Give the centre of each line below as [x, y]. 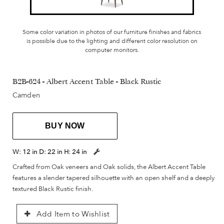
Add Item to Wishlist [72, 214]
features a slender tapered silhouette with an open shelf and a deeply [113, 178]
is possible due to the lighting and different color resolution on [112, 41]
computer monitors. [112, 50]
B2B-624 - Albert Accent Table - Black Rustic [87, 83]
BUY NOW [65, 126]
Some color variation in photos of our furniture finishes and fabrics [112, 32]
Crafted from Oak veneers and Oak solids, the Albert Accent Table [109, 167]
